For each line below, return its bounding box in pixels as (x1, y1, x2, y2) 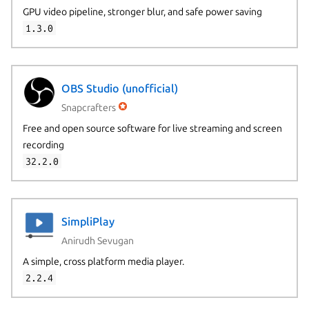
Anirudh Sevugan (61, 235, 134, 246)
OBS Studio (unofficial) (61, 82, 178, 95)
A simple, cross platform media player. (22, 255, 184, 267)
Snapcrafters (61, 101, 116, 113)
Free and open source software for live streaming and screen (22, 122, 282, 134)
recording (22, 139, 64, 150)
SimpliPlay (61, 215, 114, 228)
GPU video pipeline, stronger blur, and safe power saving (22, 6, 262, 17)
